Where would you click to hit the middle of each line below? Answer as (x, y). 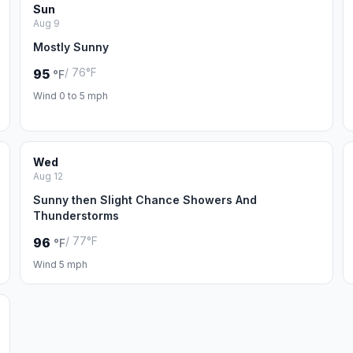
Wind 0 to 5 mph (71, 96)
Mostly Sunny (71, 47)
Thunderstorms (76, 216)
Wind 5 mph (61, 264)
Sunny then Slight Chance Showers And (145, 200)
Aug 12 (48, 176)
